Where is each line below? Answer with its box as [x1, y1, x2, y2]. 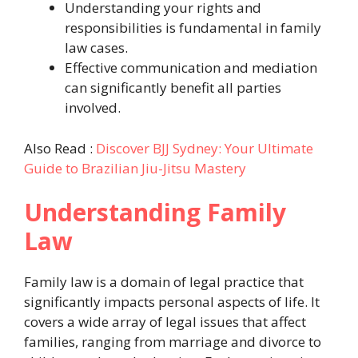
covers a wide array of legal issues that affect [24, 312, 306, 332]
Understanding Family [24, 196, 286, 229]
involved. [65, 98, 121, 117]
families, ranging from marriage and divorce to [24, 332, 321, 352]
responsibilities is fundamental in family [65, 18, 321, 38]
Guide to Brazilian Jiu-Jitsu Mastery [24, 158, 246, 177]
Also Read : [24, 138, 96, 157]
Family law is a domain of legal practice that [24, 272, 304, 292]
